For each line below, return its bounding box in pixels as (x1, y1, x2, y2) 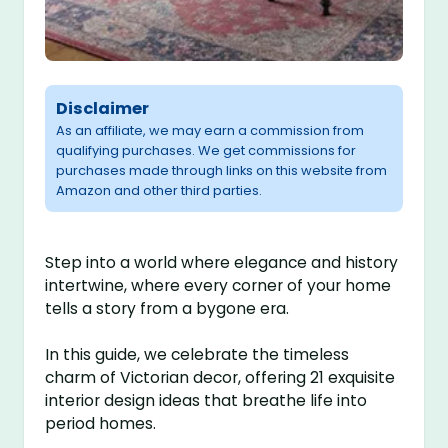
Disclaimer (56, 97, 150, 121)
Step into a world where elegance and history (45, 252, 399, 274)
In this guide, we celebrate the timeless (45, 344, 350, 366)
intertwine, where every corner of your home (45, 275, 392, 297)
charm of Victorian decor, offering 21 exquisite (45, 367, 396, 389)
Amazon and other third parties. (56, 181, 263, 201)
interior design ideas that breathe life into (45, 390, 368, 412)
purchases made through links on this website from (56, 161, 388, 181)
